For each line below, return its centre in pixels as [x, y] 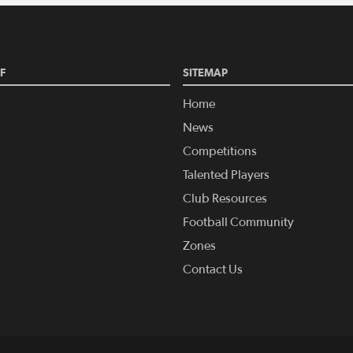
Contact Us [213, 269]
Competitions [220, 151]
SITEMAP [205, 72]
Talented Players [226, 175]
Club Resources [225, 199]
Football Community [238, 222]
